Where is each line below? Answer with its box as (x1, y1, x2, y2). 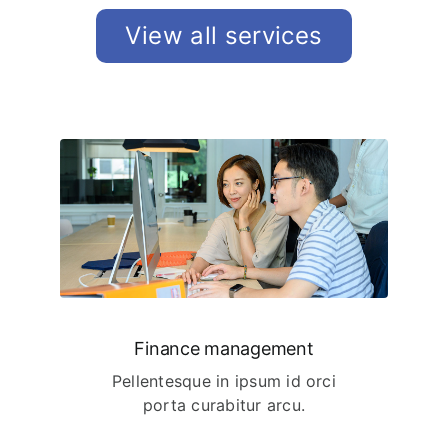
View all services (125, 21, 323, 51)
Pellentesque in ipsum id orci (112, 370, 336, 391)
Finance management (134, 337, 314, 359)
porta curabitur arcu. (142, 394, 306, 415)
